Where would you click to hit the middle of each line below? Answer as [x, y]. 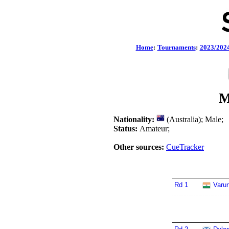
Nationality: [134, 119]
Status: [125, 129]
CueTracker [185, 147]
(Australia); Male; [194, 119]
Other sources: [139, 147]
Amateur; [154, 129]
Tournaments [176, 47]
